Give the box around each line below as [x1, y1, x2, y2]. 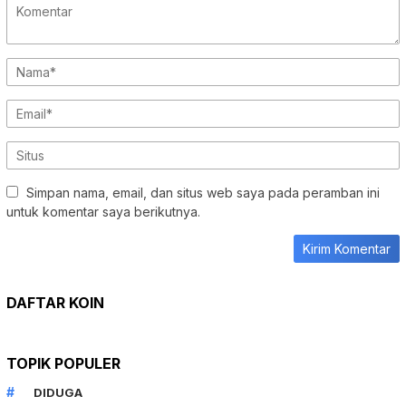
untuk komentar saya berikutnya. [6, 204, 200, 220]
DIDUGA [34, 385, 82, 401]
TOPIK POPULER [6, 354, 121, 373]
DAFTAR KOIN [6, 294, 104, 313]
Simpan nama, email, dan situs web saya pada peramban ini [26, 185, 380, 201]
